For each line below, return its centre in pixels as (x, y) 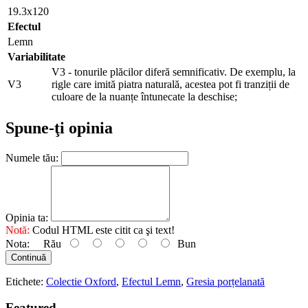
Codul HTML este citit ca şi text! (102, 230)
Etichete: (26, 281)
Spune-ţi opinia (59, 128)
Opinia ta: (27, 217)
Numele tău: (32, 157)
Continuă (29, 257)
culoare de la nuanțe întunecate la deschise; (144, 96)
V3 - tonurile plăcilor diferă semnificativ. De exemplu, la (174, 71)
